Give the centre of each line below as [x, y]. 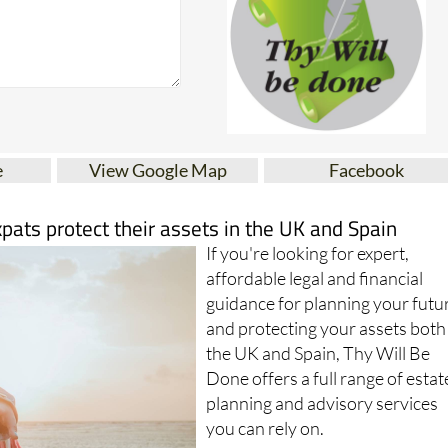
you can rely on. [265, 428]
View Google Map [157, 170]
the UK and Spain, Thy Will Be [318, 353]
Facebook [367, 170]
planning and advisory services [322, 403]
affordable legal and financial [315, 278]
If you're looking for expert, [308, 253]
